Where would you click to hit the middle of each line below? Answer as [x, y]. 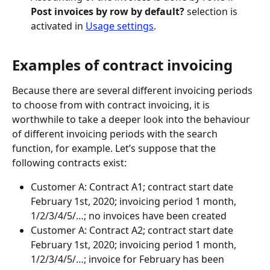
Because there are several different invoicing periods [133, 91]
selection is [212, 11]
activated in [58, 26]
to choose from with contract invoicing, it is [112, 105]
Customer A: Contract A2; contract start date [133, 231]
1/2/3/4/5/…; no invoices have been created [129, 216]
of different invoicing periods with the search [116, 134]
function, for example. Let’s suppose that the [115, 149]
